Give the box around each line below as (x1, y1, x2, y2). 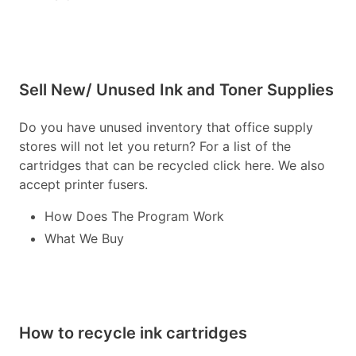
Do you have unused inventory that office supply (19, 119, 313, 135)
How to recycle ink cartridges (19, 323, 247, 342)
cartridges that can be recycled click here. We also (19, 157, 325, 173)
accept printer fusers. (19, 176, 148, 192)
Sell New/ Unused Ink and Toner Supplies (19, 80, 334, 99)
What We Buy (44, 230, 124, 246)
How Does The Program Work (44, 208, 224, 224)
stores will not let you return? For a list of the (19, 138, 291, 154)
